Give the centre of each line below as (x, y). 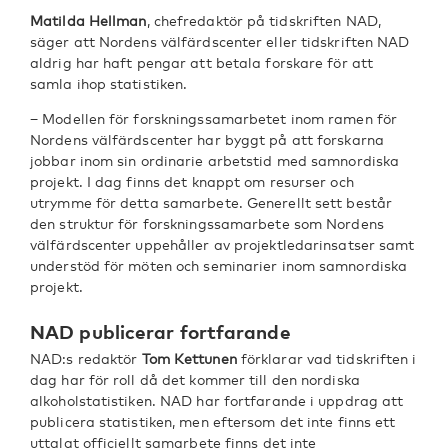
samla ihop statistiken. (109, 83)
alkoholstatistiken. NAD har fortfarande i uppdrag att (217, 400)
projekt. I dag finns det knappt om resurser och (192, 181)
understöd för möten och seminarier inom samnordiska (219, 265)
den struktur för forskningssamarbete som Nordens (207, 223)
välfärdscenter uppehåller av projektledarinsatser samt (222, 244)
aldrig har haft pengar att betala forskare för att (202, 62)
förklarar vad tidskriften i (326, 358)
